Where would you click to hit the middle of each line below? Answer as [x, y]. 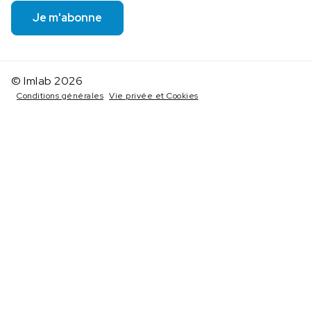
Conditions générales [60, 96]
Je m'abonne [67, 18]
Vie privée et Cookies [154, 96]
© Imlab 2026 [47, 81]
